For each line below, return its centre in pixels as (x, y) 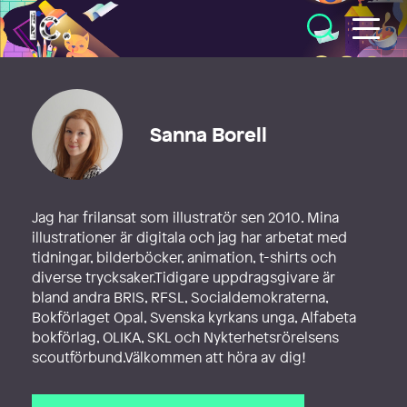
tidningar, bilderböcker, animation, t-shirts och (184, 257)
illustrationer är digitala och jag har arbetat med (189, 237)
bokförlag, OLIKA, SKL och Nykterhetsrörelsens (185, 337)
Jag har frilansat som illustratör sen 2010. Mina (185, 217)
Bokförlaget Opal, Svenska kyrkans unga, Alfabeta (194, 317)
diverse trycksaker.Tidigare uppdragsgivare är (184, 277)
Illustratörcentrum (88, 19)
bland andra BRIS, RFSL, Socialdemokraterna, (180, 297)
